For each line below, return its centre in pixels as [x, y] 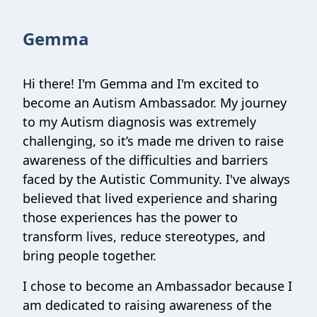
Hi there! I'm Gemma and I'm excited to [141, 83]
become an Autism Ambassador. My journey [155, 103]
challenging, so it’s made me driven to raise [153, 141]
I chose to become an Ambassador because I [157, 286]
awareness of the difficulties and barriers [145, 160]
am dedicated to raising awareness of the [147, 305]
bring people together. [90, 255]
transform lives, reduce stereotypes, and [144, 236]
